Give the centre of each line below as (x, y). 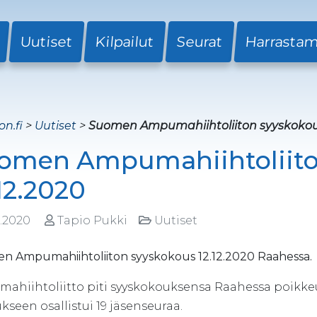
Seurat (200, 42)
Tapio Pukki (94, 220)
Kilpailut (125, 42)
